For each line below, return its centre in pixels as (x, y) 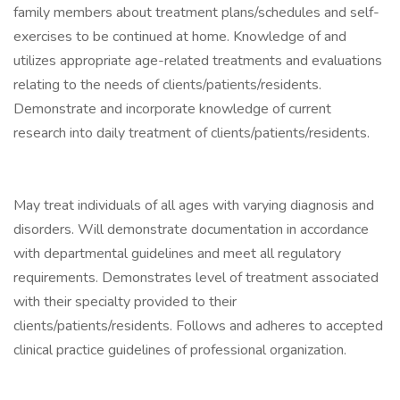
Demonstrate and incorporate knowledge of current (172, 109)
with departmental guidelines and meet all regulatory (177, 254)
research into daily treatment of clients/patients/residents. (192, 133)
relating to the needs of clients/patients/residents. (167, 85)
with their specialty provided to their (125, 302)
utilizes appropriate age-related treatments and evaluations (198, 61)
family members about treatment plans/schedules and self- (196, 12)
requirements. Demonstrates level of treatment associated (196, 278)
